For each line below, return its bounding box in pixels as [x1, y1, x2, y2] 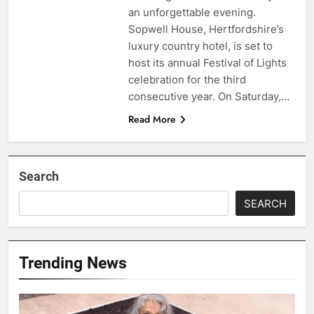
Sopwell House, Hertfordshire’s [128, 22, 284, 36]
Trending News [19, 252, 127, 273]
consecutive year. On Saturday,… [128, 89, 289, 103]
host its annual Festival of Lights [128, 55, 287, 69]
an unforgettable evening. [128, 5, 256, 19]
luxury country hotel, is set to [128, 39, 273, 53]
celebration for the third [128, 72, 246, 86]
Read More [128, 111, 176, 126]
